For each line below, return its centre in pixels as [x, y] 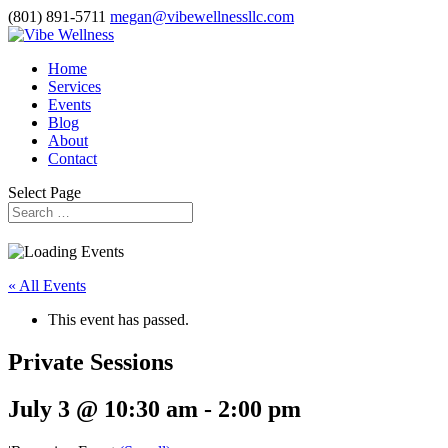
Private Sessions [90, 361]
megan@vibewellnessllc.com [202, 16]
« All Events [47, 285]
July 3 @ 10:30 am [103, 408]
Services [74, 86]
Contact [72, 158]
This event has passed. [118, 319]
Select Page [44, 192]
